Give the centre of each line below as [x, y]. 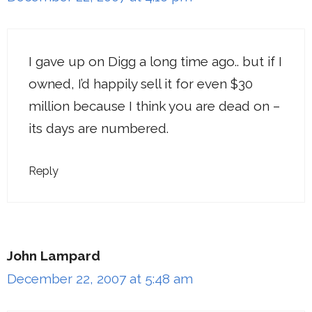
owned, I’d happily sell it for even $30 [141, 83]
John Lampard [54, 256]
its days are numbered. [99, 128]
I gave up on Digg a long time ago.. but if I [155, 61]
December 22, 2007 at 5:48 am [100, 279]
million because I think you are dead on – [154, 106]
